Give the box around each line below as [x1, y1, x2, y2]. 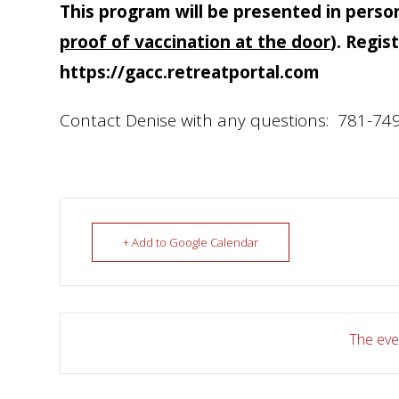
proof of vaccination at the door [60, 30, 331, 53]
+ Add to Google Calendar [123, 234, 259, 250]
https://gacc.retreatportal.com [60, 61, 321, 84]
